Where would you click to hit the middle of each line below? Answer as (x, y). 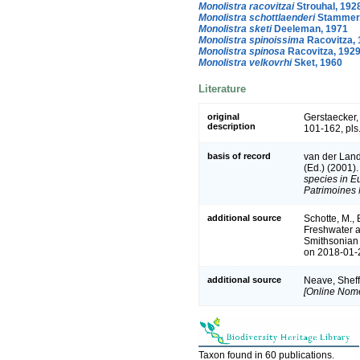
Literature (222, 88)
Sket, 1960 (317, 62)
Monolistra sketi (235, 29)
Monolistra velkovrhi (245, 62)
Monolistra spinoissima (252, 40)
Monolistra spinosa (242, 51)
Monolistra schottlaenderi (257, 17)
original (223, 117)
